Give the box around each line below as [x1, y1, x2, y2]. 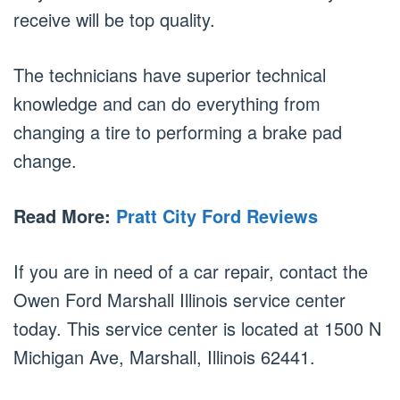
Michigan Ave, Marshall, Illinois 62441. [13, 344, 315, 371]
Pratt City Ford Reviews [116, 203, 318, 229]
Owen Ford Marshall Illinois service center [13, 287, 346, 313]
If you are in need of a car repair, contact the [13, 258, 368, 285]
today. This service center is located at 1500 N [13, 315, 381, 342]
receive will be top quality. [13, 6, 215, 33]
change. [13, 147, 77, 174]
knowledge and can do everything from [13, 90, 321, 117]
